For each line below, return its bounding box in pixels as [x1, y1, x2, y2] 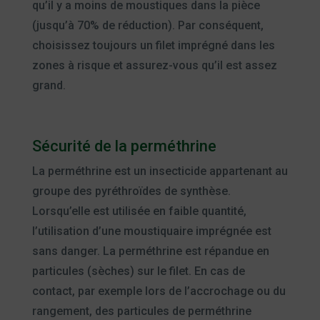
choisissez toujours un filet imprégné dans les [31, 38, 275, 52]
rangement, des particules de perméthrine [31, 304, 251, 318]
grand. [31, 78, 66, 92]
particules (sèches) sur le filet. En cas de [31, 264, 245, 278]
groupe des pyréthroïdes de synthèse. [31, 184, 231, 198]
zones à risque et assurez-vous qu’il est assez [31, 58, 277, 72]
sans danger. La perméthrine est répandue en [31, 244, 269, 258]
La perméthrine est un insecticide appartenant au [31, 164, 288, 178]
